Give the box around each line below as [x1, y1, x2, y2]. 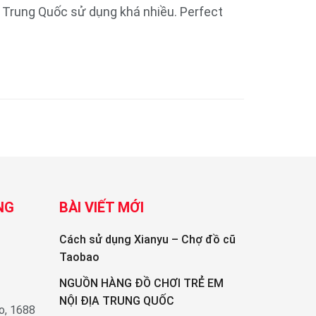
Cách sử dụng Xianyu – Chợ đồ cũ [59, 232, 236, 246]
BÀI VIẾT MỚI [59, 198, 144, 216]
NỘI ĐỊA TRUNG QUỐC [59, 293, 174, 308]
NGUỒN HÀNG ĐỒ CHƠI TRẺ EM [59, 276, 224, 290]
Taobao [59, 250, 99, 264]
